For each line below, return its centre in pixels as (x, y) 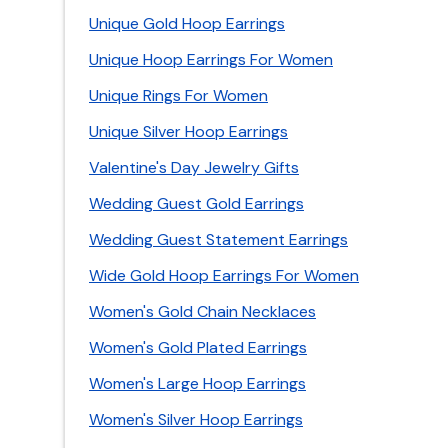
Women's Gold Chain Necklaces (202, 311)
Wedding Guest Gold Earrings (196, 203)
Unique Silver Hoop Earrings (188, 131)
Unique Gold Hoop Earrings (187, 23)
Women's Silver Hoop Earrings (196, 419)
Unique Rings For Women (178, 95)
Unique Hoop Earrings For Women (211, 59)
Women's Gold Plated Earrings (198, 347)
